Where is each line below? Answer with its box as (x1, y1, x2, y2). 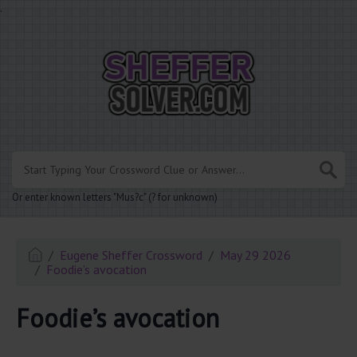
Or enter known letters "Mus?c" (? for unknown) (12, 190, 218, 205)
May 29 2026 (220, 247, 292, 264)
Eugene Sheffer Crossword (60, 247, 203, 264)
